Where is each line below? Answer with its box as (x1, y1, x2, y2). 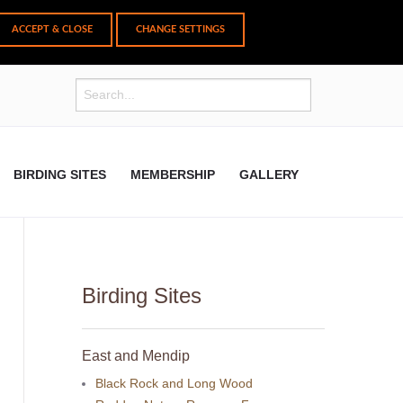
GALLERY (239, 166, 299, 182)
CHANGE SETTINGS (135, 24, 225, 34)
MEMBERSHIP (130, 166, 215, 182)
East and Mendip (82, 347, 190, 363)
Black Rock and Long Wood (95, 375, 254, 390)
